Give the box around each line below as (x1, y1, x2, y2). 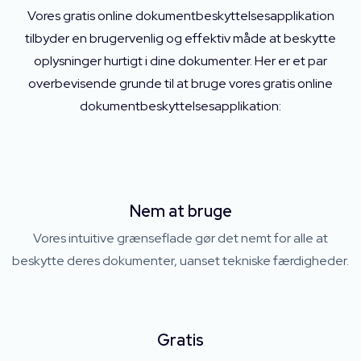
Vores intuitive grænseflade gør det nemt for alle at (33, 230, 328, 247)
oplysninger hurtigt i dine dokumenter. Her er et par (34, 52, 327, 69)
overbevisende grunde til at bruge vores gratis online (28, 75, 333, 92)
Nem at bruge (129, 201, 232, 222)
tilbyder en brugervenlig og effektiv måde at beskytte (25, 30, 336, 47)
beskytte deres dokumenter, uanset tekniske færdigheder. (12, 252, 349, 269)
